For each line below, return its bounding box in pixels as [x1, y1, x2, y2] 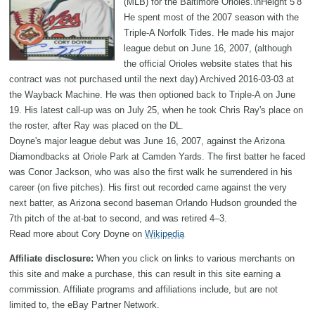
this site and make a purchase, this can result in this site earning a [9, 268, 281, 279]
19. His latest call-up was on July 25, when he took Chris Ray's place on [9, 104, 303, 115]
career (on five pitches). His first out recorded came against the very [9, 181, 287, 193]
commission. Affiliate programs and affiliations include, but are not [9, 283, 278, 295]
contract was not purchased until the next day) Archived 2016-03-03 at [9, 73, 294, 84]
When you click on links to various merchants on [94, 252, 295, 264]
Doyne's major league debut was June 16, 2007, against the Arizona [9, 135, 285, 146]
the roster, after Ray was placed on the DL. [9, 120, 184, 131]
